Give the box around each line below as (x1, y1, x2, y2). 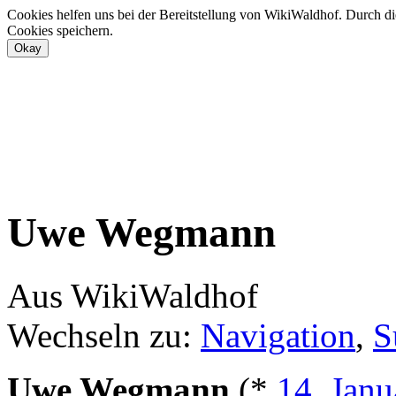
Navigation (201, 316, 355, 354)
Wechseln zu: (7, 316, 201, 354)
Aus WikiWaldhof (7, 276, 258, 315)
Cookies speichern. (7, 23, 113, 38)
